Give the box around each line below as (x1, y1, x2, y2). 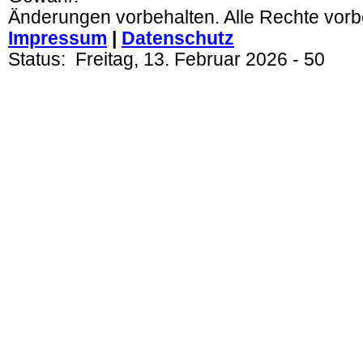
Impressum (8, 28, 107, 49)
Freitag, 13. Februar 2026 (75, 49, 288, 70)
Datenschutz (122, 28, 234, 49)
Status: (8, 49, 75, 70)
